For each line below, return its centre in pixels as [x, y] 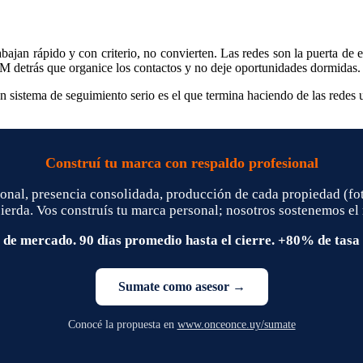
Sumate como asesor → [181, 286]
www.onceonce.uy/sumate [236, 324]
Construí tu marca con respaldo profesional [181, 162]
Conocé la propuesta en [122, 324]
